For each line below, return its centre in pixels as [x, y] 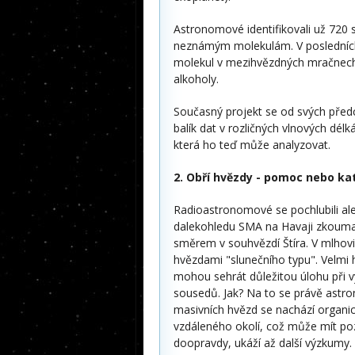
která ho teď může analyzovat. [252, 145]
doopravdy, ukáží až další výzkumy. [263, 343]
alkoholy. [196, 79]
